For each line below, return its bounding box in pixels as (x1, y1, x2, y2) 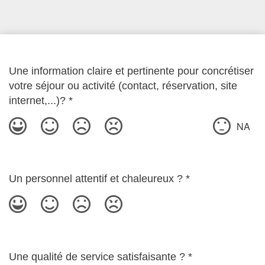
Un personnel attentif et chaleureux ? (9, 173, 183, 185)
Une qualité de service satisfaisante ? (9, 251, 185, 263)
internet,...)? (9, 95, 66, 106)
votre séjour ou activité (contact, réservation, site (9, 80, 237, 92)
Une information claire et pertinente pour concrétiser (9, 65, 254, 77)
